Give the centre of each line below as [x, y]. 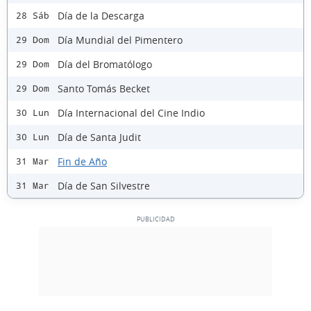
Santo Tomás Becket [104, 88]
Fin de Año [82, 161]
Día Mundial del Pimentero [120, 40]
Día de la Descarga [101, 15]
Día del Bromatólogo [105, 64]
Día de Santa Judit [99, 137]
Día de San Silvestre [104, 185]
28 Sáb [33, 16]
